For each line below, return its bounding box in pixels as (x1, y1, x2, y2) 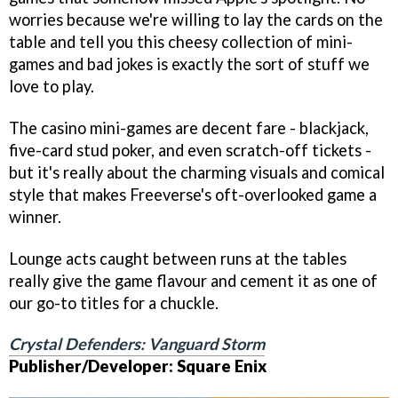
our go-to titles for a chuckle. (9, 292, 219, 313)
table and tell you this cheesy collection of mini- (9, 31, 353, 52)
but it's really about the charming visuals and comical (9, 162, 385, 182)
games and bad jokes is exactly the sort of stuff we (9, 53, 370, 74)
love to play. (9, 76, 94, 96)
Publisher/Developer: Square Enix (9, 356, 267, 377)
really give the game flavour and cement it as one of (9, 270, 378, 291)
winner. (9, 206, 61, 227)
